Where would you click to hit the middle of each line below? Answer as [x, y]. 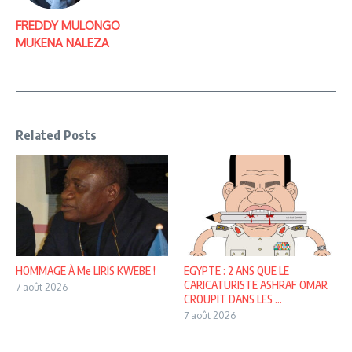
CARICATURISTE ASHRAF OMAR [256, 284]
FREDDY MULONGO [68, 25]
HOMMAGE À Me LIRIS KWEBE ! [86, 270]
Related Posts [57, 135]
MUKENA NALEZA [62, 42]
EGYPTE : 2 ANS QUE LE [236, 270]
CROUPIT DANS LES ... [233, 299]
